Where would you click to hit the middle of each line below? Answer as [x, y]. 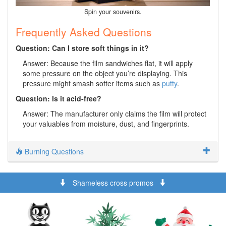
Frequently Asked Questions [84, 32]
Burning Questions [53, 152]
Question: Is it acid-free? [59, 99]
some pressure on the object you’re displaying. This [105, 73]
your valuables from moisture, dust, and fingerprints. [106, 124]
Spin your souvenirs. [113, 12]
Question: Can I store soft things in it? [82, 48]
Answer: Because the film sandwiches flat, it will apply [108, 63]
